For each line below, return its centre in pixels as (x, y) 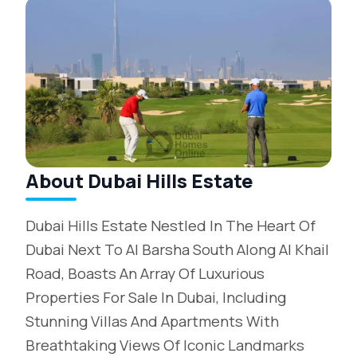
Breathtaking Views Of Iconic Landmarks (165, 345)
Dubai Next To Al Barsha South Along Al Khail (177, 249)
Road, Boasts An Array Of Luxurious (145, 273)
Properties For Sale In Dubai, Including (156, 297)
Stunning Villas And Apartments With (152, 321)
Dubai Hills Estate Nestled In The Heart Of (171, 226)
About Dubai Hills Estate (139, 180)
